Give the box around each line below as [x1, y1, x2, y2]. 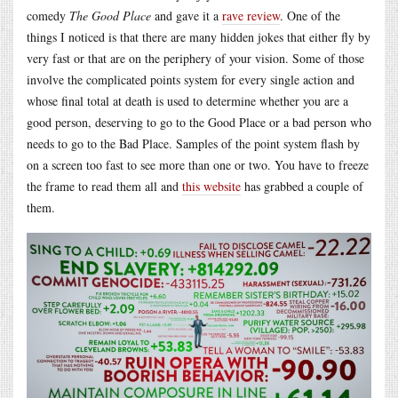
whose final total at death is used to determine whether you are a [27, 92, 348, 109]
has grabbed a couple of [241, 177, 363, 195]
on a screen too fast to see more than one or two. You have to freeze [27, 155, 369, 173]
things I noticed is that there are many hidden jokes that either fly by [27, 28, 370, 45]
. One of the [280, 6, 340, 24]
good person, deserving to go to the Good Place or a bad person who [27, 113, 371, 131]
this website [182, 177, 241, 195]
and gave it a [151, 6, 222, 24]
